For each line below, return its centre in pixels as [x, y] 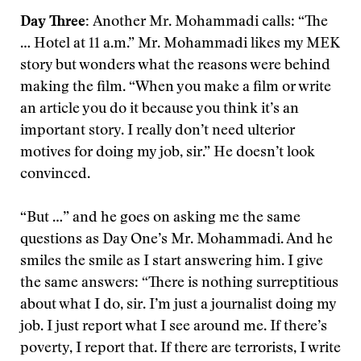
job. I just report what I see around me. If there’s [174, 327]
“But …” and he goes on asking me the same [160, 218]
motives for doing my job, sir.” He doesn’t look [168, 153]
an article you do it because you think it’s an [160, 110]
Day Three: [56, 23]
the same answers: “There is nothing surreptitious [179, 284]
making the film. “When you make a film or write [176, 88]
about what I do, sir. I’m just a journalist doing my [178, 305]
